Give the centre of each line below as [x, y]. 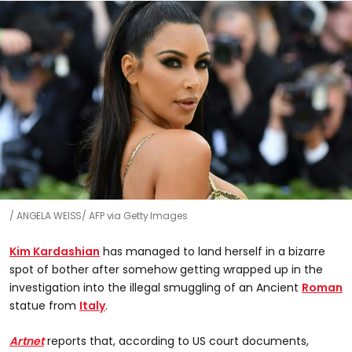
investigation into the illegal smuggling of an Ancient [156, 287]
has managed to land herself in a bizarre [213, 251]
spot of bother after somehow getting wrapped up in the [166, 269]
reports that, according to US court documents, [176, 341]
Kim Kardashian [55, 251]
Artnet [27, 341]
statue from [44, 305]
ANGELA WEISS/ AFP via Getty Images [102, 215]
